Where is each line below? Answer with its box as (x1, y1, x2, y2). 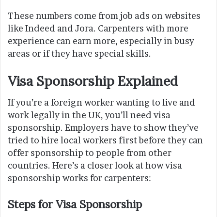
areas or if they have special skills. (8, 48, 151, 59)
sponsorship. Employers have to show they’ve (8, 123, 199, 133)
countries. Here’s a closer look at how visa (8, 160, 182, 171)
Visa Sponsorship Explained (8, 72, 178, 89)
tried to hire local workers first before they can (8, 135, 203, 146)
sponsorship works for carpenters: (8, 173, 151, 184)
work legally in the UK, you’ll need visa (8, 110, 170, 121)
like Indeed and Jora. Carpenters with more (8, 23, 188, 33)
